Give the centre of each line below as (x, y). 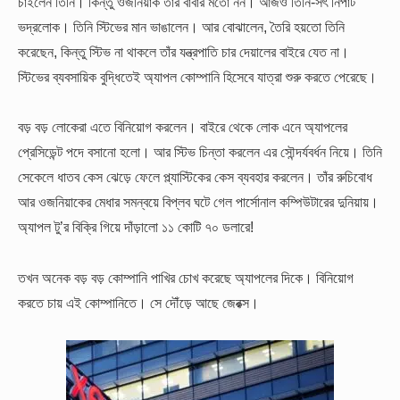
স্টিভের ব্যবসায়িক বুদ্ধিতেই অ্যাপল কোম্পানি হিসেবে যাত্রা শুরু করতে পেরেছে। (197, 77)
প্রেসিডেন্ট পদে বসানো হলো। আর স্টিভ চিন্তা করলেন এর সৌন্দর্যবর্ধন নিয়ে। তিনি (200, 152)
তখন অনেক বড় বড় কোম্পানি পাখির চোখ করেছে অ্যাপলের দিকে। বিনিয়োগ (186, 277)
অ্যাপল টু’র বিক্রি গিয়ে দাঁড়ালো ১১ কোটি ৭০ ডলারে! (136, 227)
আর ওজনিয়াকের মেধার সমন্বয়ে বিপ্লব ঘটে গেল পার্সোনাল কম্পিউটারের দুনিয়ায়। (198, 202)
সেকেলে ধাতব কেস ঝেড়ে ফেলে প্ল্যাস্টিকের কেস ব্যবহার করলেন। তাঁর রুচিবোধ (195, 177)
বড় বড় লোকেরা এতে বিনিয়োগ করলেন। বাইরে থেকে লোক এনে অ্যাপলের (183, 127)
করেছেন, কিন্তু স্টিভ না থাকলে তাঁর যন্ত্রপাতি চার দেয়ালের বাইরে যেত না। (183, 52)
